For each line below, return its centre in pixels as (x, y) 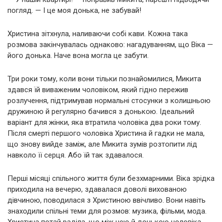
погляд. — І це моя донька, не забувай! (74, 10)
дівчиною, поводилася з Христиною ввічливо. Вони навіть (107, 200)
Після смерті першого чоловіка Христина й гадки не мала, (106, 133)
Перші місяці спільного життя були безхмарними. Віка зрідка (111, 178)
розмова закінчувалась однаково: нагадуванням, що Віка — (110, 44)
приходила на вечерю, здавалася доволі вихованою (97, 189)
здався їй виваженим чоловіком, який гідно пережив (98, 89)
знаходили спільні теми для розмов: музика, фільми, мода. (107, 211)
